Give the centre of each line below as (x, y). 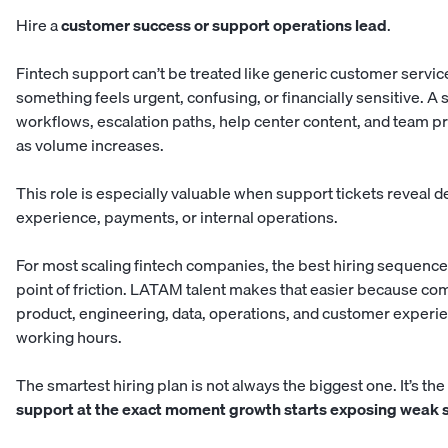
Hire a (38, 25)
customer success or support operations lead (224, 25)
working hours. (69, 337)
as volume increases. (90, 145)
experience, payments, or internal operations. (177, 217)
